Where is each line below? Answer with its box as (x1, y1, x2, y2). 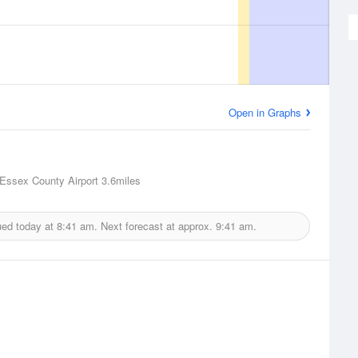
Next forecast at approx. (97, 218, 216, 233)
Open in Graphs (229, 105, 301, 120)
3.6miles (98, 173, 141, 188)
